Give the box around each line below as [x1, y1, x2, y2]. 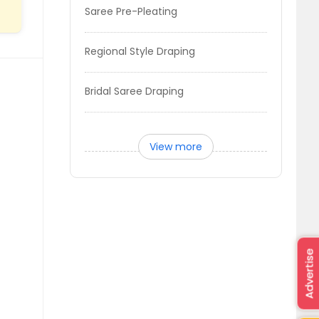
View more [150, 140, 203, 154]
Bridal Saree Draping [85, 84, 184, 98]
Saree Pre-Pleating [85, 4, 178, 19]
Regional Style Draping [85, 44, 196, 58]
